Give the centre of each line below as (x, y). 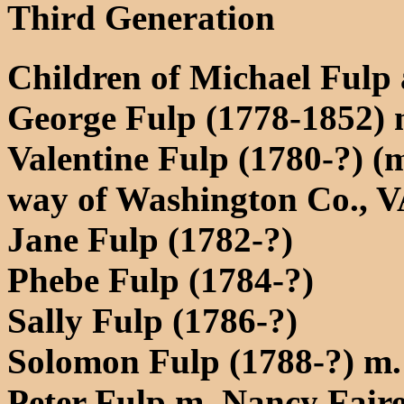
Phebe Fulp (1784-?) (161, 280)
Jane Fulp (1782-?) (150, 239)
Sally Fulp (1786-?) (152, 320)
